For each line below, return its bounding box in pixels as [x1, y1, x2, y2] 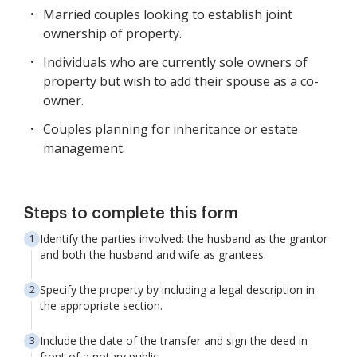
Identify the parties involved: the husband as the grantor [40, 231, 328, 246]
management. [43, 139, 125, 157]
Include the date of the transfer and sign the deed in [40, 333, 308, 348]
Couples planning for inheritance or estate [43, 120, 298, 138]
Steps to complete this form [24, 206, 238, 222]
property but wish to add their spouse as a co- [43, 73, 319, 90]
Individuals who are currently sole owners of [43, 53, 308, 71]
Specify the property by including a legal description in [40, 282, 315, 297]
